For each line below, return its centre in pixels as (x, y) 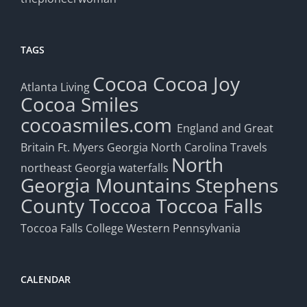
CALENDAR (46, 280)
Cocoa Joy (196, 84)
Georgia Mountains (106, 185)
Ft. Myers (81, 148)
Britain (38, 148)
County (52, 206)
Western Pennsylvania (183, 229)
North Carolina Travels (209, 148)
